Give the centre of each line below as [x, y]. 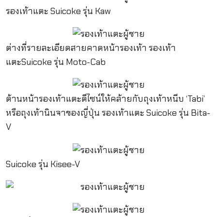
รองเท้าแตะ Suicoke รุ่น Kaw [58, 11]
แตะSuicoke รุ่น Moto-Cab [55, 62]
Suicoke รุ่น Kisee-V [43, 164]
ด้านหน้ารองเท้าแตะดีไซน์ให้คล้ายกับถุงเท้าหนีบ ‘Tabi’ [105, 99]
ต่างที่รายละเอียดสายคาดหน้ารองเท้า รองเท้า [91, 48]
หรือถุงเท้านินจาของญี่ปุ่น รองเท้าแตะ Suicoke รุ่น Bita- [108, 113]
